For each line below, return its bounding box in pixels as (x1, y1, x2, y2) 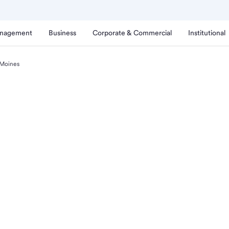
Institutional (188, 29, 225, 37)
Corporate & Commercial (93, 29, 172, 37)
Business (49, 29, 76, 37)
